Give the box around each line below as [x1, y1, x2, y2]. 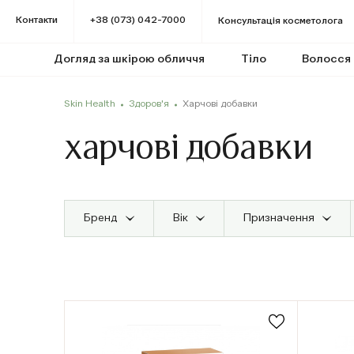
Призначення [243, 213, 314, 224]
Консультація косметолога [218, 17, 343, 26]
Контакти [16, 16, 58, 25]
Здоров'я [128, 100, 169, 109]
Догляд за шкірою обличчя [53, 54, 205, 65]
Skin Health [63, 100, 115, 109]
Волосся [302, 54, 352, 65]
